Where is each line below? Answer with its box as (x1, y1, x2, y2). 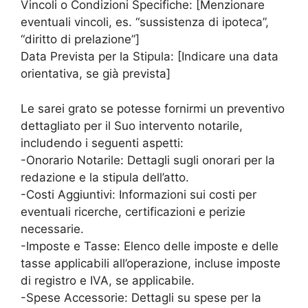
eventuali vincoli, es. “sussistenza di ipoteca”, (21, 15, 269, 29)
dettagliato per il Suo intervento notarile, (21, 118, 243, 133)
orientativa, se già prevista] (21, 67, 170, 80)
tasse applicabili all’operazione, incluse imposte (21, 256, 280, 270)
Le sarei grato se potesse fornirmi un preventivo (21, 101, 285, 115)
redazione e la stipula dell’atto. (21, 170, 189, 184)
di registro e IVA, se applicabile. (21, 273, 195, 287)
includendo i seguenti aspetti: (21, 135, 184, 150)
